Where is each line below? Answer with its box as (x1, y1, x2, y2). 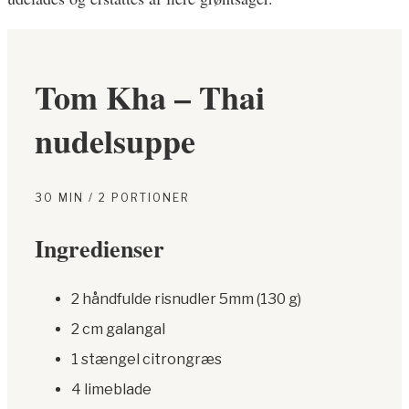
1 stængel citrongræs (71, 351, 222, 369)
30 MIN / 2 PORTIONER (35, 191, 190, 205)
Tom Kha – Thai (35, 73, 265, 121)
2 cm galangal (71, 320, 165, 339)
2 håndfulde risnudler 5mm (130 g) (71, 290, 301, 309)
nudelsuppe (35, 117, 195, 165)
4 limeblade (71, 381, 152, 399)
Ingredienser (35, 231, 164, 267)
